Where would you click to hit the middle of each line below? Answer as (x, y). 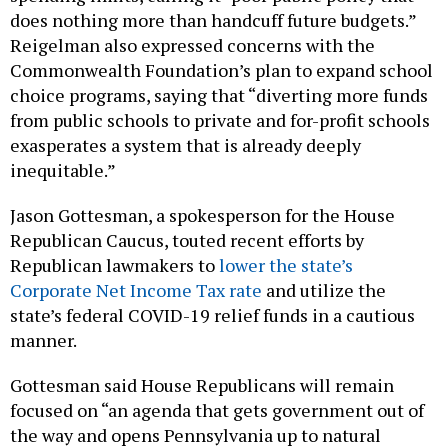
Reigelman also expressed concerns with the (192, 45)
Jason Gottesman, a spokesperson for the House (202, 215)
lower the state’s (286, 265)
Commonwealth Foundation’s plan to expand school (221, 70)
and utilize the (324, 290)
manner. (45, 340)
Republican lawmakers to (114, 265)
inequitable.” (63, 170)
